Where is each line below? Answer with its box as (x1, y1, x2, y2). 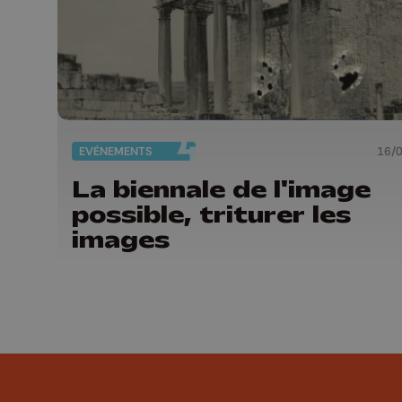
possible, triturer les (72, 198, 351, 230)
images (72, 223, 170, 255)
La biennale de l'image (72, 173, 371, 205)
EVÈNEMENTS (79, 144, 153, 159)
